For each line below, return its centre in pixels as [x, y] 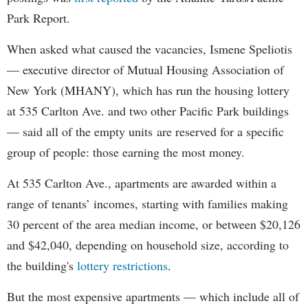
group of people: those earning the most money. [126, 152]
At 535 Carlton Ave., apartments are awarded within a [142, 183]
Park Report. [38, 18]
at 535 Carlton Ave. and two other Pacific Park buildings [148, 111]
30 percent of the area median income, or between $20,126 [154, 224]
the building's [40, 266]
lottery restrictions [121, 266]
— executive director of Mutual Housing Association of [145, 70]
